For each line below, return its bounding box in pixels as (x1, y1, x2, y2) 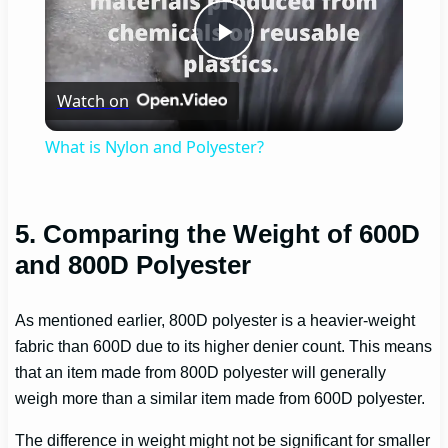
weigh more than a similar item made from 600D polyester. (15, 389, 426, 407)
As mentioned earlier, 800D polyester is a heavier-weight (15, 311, 416, 329)
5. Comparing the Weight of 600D (15, 219, 421, 250)
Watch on (56, 90, 129, 113)
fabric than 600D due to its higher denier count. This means (15, 337, 433, 355)
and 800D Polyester (15, 250, 252, 281)
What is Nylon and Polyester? (44, 136, 264, 159)
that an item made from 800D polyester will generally (15, 363, 387, 381)
